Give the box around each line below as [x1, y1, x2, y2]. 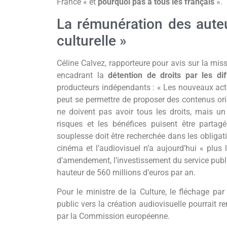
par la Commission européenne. [57, 211, 170, 221]
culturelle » [57, 32, 127, 49]
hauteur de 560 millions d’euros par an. [57, 167, 196, 177]
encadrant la [57, 70, 108, 80]
